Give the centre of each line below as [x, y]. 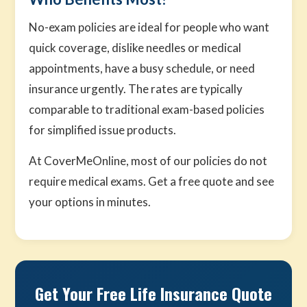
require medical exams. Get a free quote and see [152, 181]
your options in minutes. [90, 202]
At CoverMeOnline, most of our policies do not [148, 161]
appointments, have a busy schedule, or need [142, 68]
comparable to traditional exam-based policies [147, 109]
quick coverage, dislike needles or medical [135, 48]
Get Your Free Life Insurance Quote [153, 293]
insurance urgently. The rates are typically [136, 89]
